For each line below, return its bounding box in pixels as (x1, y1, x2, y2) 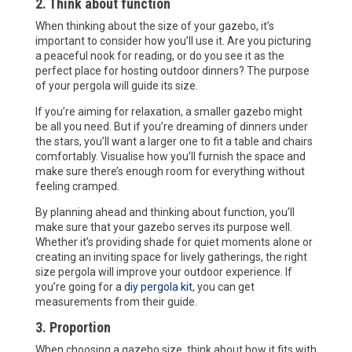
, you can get (192, 280, 255, 293)
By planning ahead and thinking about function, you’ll (35, 205, 295, 218)
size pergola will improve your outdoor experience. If (35, 265, 292, 278)
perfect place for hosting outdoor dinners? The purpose (35, 64, 310, 77)
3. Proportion (35, 318, 111, 335)
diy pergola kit (123, 280, 192, 293)
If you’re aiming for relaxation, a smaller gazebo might (35, 104, 302, 118)
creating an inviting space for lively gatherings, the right (35, 250, 307, 263)
